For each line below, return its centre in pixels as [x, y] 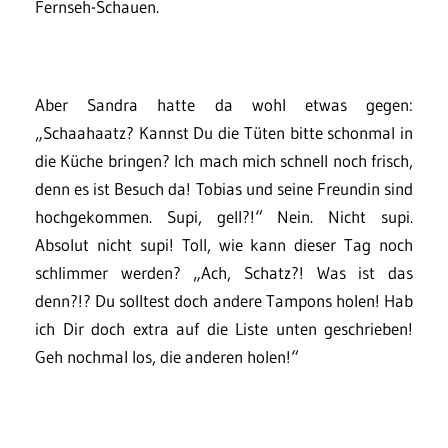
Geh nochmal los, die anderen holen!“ [167, 356]
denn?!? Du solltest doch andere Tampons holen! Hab [224, 300]
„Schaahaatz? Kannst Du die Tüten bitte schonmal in [224, 132]
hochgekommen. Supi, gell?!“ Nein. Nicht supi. [224, 216]
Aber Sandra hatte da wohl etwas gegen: [224, 104]
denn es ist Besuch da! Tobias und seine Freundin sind [224, 188]
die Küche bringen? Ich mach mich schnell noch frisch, [224, 160]
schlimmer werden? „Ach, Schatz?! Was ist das [224, 272]
